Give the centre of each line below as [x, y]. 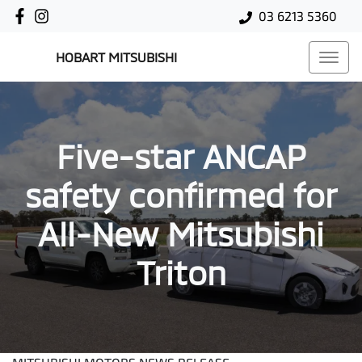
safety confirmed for [181, 195]
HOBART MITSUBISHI [116, 57]
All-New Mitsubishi [181, 234]
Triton [181, 272]
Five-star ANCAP [181, 156]
